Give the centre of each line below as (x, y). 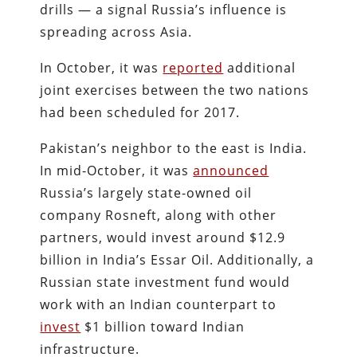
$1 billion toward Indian (163, 326)
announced (231, 170)
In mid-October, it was (117, 170)
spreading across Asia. (116, 31)
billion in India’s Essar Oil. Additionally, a (177, 259)
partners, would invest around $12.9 (163, 237)
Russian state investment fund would (165, 282)
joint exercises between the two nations (175, 90)
